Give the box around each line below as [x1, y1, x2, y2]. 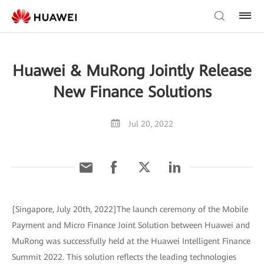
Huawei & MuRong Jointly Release [12, 62, 252, 80]
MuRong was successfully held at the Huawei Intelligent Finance [12, 236, 250, 246]
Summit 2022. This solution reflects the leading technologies [12, 252, 236, 262]
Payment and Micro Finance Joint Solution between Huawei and [12, 220, 250, 230]
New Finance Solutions [52, 83, 212, 101]
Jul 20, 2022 [128, 119, 173, 128]
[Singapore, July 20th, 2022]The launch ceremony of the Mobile [12, 204, 248, 214]
